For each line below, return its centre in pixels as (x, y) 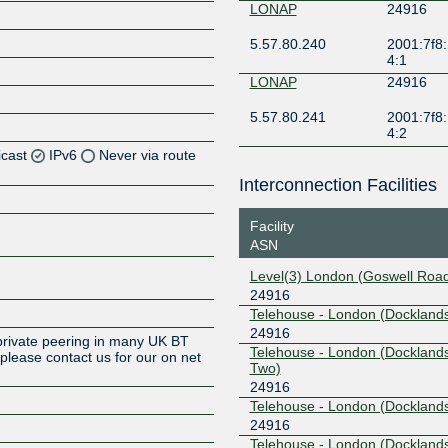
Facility (271, 225)
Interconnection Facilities (337, 185)
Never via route (148, 154)
